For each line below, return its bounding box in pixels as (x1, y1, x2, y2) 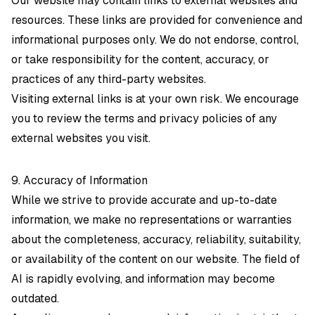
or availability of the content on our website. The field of (11, 252, 300, 266)
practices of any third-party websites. (11, 72, 206, 86)
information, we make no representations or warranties (11, 212, 292, 227)
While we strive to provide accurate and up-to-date (11, 193, 277, 207)
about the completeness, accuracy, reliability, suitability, (11, 232, 301, 247)
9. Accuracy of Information (11, 173, 148, 188)
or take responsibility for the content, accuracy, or (11, 52, 269, 67)
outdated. (11, 291, 59, 306)
